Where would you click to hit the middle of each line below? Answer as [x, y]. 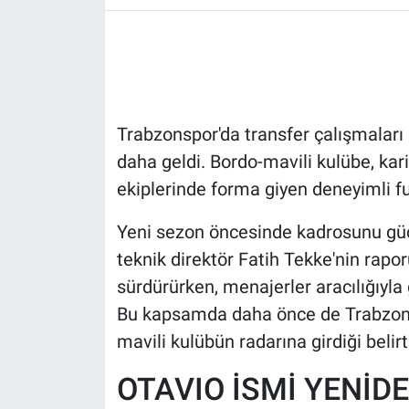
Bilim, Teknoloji [106, 229]
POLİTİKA [85, 89]
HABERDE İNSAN [110, 43]
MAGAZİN [85, 183]
